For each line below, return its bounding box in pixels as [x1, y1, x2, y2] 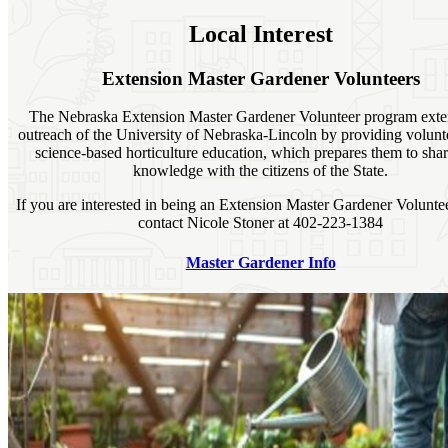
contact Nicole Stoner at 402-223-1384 [138, 214, 384, 232]
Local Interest [188, 20, 333, 47]
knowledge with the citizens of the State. [133, 162, 389, 180]
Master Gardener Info [185, 253, 336, 271]
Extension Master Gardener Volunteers [101, 67, 420, 89]
